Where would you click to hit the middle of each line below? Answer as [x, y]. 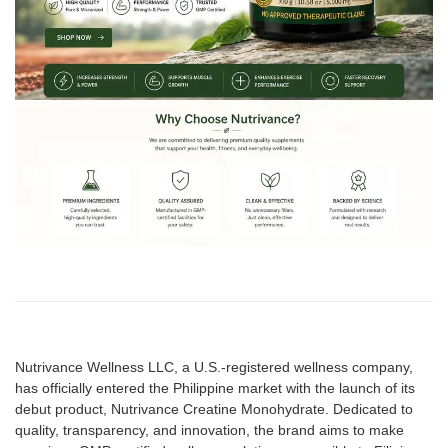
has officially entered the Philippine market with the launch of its [215, 388]
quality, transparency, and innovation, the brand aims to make [209, 430]
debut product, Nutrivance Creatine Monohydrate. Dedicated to [214, 409]
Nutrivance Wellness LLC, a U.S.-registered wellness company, [214, 367]
